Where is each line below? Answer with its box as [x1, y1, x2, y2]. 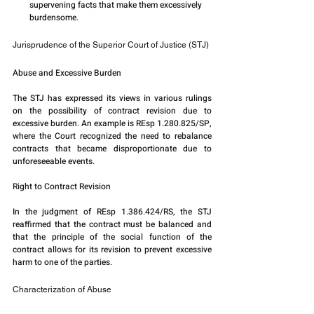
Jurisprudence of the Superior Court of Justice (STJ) [13, 40, 209, 50]
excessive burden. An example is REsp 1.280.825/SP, [13, 117, 212, 130]
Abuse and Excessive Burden [13, 67, 121, 80]
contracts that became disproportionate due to [13, 142, 212, 156]
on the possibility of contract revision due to [13, 104, 212, 118]
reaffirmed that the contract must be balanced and [13, 218, 212, 231]
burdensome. [29, 11, 78, 25]
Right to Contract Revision [13, 180, 111, 193]
